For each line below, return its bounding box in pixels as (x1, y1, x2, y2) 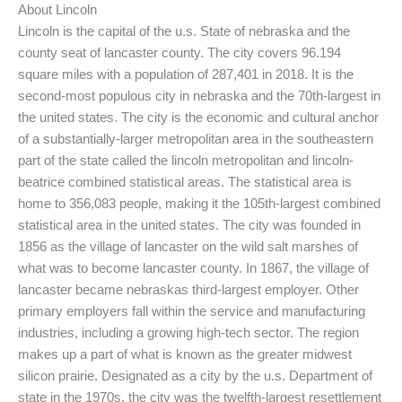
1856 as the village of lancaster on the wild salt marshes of (18, 239, 358, 254)
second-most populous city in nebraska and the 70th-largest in (18, 88, 380, 103)
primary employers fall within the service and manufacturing (18, 303, 365, 319)
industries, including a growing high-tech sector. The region (18, 325, 359, 340)
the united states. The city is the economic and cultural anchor (18, 109, 379, 125)
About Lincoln (18, 2, 97, 17)
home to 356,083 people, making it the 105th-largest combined (18, 196, 380, 211)
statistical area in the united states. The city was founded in (18, 217, 361, 232)
